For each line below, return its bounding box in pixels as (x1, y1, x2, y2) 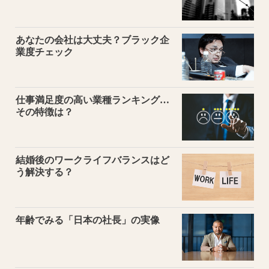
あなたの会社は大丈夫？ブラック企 (16, 34, 169, 45)
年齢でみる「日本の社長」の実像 (16, 214, 160, 225)
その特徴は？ (16, 106, 73, 117)
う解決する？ (16, 166, 73, 177)
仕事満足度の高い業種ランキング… (16, 94, 169, 105)
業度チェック (16, 46, 73, 57)
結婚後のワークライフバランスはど (16, 154, 169, 165)
